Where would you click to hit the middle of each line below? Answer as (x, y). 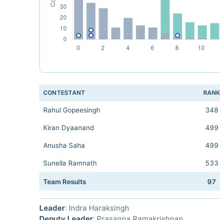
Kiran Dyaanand (69, 128)
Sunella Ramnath (70, 163)
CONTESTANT (64, 93)
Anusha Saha (64, 145)
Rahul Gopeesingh (72, 110)
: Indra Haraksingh (97, 208)
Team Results (65, 182)
